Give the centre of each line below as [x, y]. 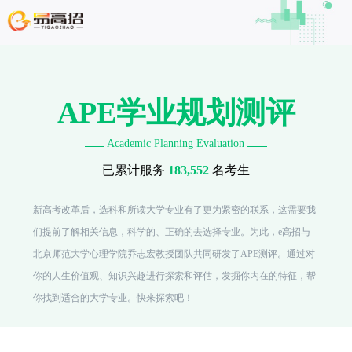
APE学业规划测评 [176, 112]
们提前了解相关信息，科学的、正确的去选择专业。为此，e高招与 [171, 231]
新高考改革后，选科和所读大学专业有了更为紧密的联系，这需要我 [174, 209]
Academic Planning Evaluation [176, 143]
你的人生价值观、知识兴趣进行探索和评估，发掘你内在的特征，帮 [174, 275]
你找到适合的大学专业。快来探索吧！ [113, 297]
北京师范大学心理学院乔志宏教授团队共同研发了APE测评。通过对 [174, 253]
